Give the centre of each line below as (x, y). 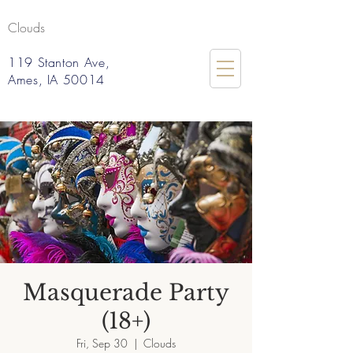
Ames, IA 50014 (56, 80)
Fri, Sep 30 (102, 343)
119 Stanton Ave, (59, 62)
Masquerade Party (126, 293)
